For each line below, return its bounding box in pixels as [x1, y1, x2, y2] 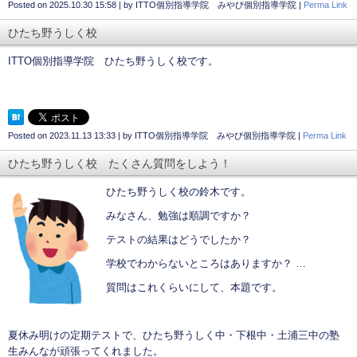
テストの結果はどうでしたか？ [106, 233, 251, 246]
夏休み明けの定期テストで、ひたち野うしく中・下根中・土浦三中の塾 [8, 329, 339, 342]
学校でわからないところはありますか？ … [106, 257, 306, 270]
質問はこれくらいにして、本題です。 [106, 281, 282, 294]
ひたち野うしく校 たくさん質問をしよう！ [8, 157, 231, 171]
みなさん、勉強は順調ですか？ [106, 210, 251, 222]
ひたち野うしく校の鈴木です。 [106, 186, 251, 198]
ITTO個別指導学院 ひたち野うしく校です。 [8, 55, 218, 68]
